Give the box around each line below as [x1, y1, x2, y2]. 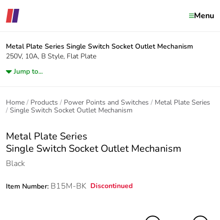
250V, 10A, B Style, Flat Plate [6, 52, 96, 61]
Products [30, 98, 58, 107]
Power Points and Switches [64, 98, 149, 107]
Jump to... [14, 67, 43, 76]
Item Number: [6, 182, 51, 191]
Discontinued [90, 181, 133, 191]
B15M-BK [51, 181, 86, 192]
